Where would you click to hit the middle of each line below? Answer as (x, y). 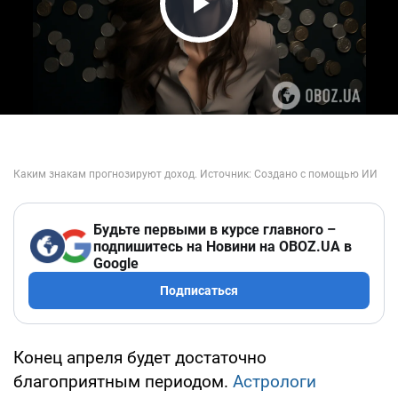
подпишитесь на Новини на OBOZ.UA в (223, 246)
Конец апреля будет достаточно (140, 357)
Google (116, 263)
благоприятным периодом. (123, 381)
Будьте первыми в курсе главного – (215, 229)
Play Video (249, 37)
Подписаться (199, 290)
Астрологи (275, 381)
